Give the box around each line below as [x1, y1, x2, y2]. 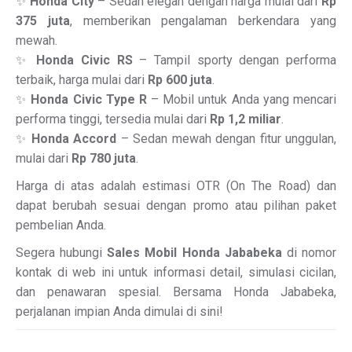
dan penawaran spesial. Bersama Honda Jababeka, [16, 284, 336, 299]
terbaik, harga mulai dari [16, 72, 148, 87]
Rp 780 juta [71, 151, 136, 166]
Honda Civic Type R [31, 92, 147, 107]
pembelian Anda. [16, 218, 106, 233]
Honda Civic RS [36, 53, 133, 68]
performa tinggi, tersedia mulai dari [16, 112, 210, 126]
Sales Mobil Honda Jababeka [107, 245, 282, 260]
